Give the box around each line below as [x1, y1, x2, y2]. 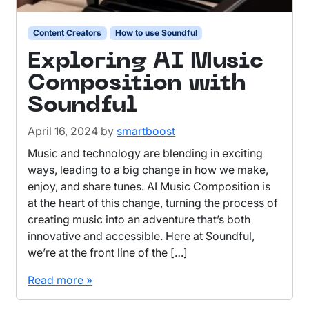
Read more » [28, 272, 93, 287]
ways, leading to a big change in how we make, [28, 162, 269, 177]
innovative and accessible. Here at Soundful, [28, 228, 255, 243]
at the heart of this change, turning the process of [28, 195, 279, 210]
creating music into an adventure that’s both [28, 212, 251, 226]
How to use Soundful [114, 27, 197, 38]
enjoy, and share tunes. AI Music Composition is [28, 179, 271, 193]
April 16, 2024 [28, 123, 99, 138]
